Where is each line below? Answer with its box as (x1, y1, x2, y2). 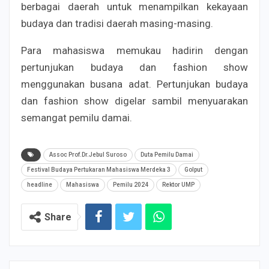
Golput (184, 166, 202, 173)
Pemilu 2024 (113, 181, 148, 188)
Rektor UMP (162, 181, 195, 188)
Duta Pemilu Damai (141, 151, 193, 158)
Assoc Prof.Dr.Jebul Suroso (49, 151, 127, 158)
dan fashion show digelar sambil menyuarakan (21, 94, 248, 107)
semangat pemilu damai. (21, 111, 132, 124)
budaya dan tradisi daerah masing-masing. (21, 17, 213, 29)
